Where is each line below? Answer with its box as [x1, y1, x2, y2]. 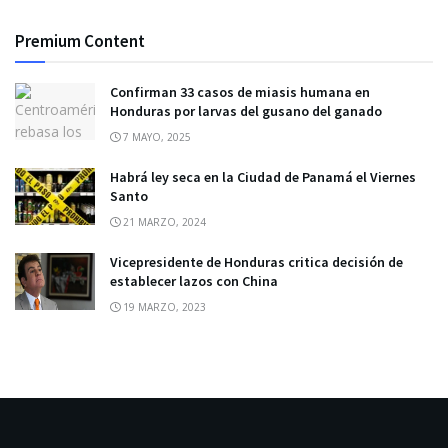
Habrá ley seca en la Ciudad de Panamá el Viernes [110, 168, 416, 186]
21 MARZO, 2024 [120, 215, 206, 229]
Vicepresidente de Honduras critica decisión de [110, 253, 403, 271]
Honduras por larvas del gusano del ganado [110, 102, 382, 120]
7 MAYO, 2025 [120, 130, 191, 144]
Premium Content [15, 30, 145, 52]
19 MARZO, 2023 [120, 300, 206, 314]
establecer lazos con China [110, 272, 278, 290]
